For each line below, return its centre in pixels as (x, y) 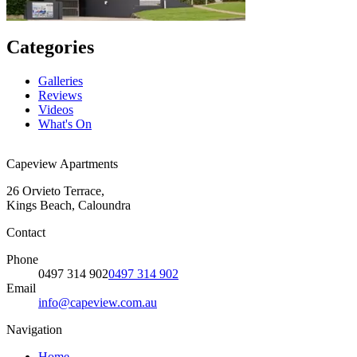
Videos (56, 109)
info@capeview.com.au (98, 302)
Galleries (61, 80)
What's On (65, 124)
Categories (50, 47)
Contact (26, 232)
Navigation (34, 329)
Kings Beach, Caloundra (69, 205)
